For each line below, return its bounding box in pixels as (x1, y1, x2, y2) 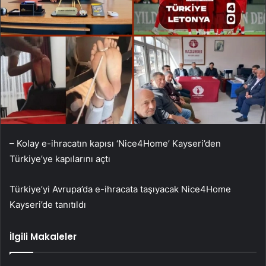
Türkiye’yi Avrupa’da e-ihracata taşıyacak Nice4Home (9, 183, 231, 195)
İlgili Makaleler (9, 230, 77, 243)
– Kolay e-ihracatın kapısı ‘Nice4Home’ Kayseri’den (9, 137, 221, 149)
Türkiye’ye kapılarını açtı (9, 153, 110, 164)
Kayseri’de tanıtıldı (9, 198, 86, 210)
